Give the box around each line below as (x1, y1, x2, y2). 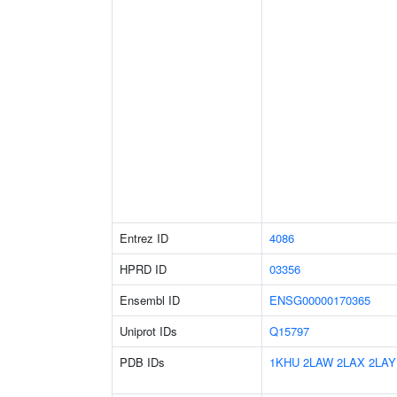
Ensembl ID (120, 292, 180, 308)
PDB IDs (120, 354, 165, 370)
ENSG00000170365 (269, 292, 370, 308)
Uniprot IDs (120, 323, 177, 339)
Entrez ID (120, 230, 168, 246)
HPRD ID (120, 261, 167, 277)
